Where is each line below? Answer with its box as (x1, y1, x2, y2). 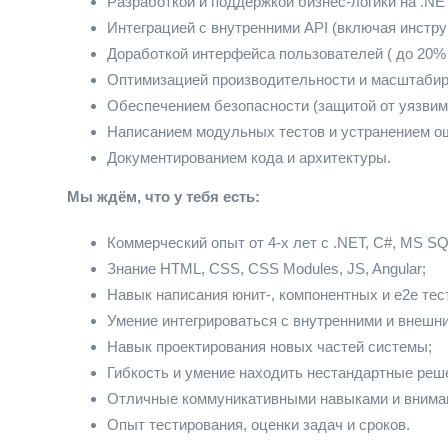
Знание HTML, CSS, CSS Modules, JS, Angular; (107, 260, 426, 277)
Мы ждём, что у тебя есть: (67, 188, 260, 205)
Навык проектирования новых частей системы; (107, 338, 432, 355)
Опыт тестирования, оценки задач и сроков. (107, 416, 410, 433)
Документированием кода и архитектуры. (107, 149, 391, 166)
